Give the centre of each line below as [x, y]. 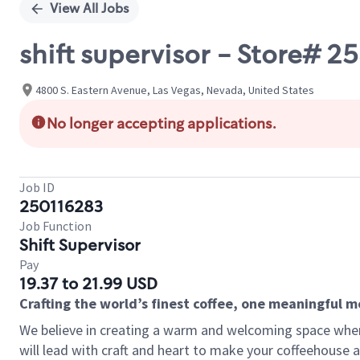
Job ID [37, 187]
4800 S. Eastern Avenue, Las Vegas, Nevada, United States [175, 90]
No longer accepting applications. [162, 124]
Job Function [55, 226]
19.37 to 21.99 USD [88, 284]
